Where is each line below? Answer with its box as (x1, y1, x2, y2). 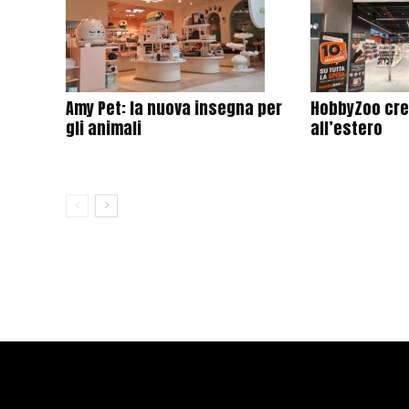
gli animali (66, 116, 142, 141)
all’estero (310, 116, 383, 141)
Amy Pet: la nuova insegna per (66, 96, 282, 121)
